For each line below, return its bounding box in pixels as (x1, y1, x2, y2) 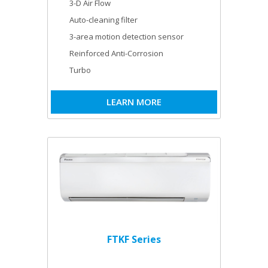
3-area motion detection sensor (69, 31, 184, 42)
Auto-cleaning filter (69, 14, 138, 25)
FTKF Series (107, 233, 161, 246)
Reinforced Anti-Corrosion (69, 48, 163, 59)
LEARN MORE (106, 96, 162, 108)
